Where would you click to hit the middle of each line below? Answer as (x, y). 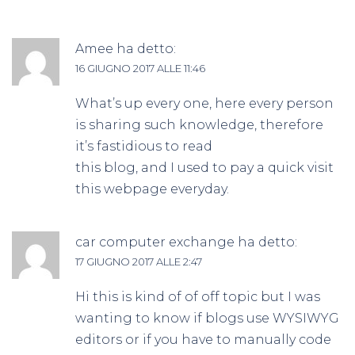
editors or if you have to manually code (203, 340)
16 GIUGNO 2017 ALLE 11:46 (140, 69)
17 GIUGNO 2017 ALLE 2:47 (139, 262)
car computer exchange (155, 242)
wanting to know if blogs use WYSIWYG (207, 319)
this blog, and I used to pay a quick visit (204, 168)
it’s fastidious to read (144, 147)
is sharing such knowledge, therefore (199, 125)
